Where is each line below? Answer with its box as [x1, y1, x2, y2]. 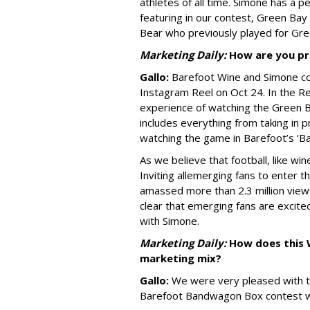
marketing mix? [140, 250, 221, 265]
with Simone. [140, 213, 199, 228]
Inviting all [140, 167, 187, 182]
